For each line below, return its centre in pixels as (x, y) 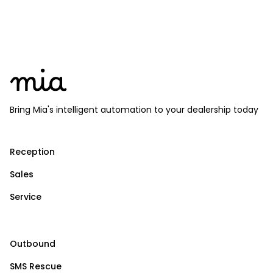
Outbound (33, 244)
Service (26, 197)
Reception (32, 152)
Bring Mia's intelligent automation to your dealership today (134, 110)
